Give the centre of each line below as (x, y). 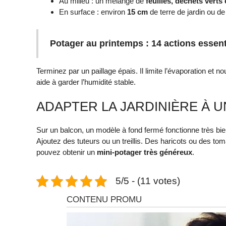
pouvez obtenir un (67, 152)
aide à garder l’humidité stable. (86, 82)
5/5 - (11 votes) (148, 181)
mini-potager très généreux (145, 152)
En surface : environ (93, 12)
